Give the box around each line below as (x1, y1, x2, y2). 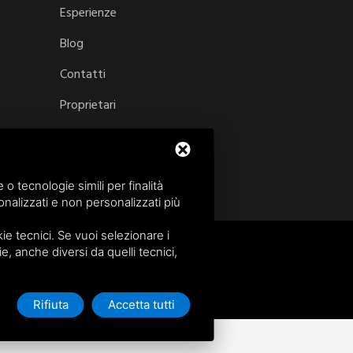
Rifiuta (32, 297, 69, 312)
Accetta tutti (107, 297, 175, 312)
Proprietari (60, 95, 116, 117)
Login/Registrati (76, 126, 163, 147)
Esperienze (60, 3, 117, 24)
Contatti (60, 65, 106, 86)
